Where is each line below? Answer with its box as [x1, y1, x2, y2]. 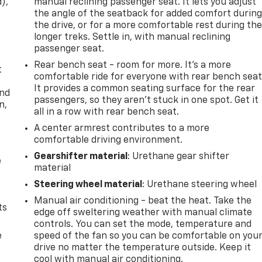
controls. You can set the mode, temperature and [34, 220, 252, 230]
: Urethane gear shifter [127, 152, 230, 162]
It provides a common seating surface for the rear [34, 84, 256, 94]
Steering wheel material [34, 180, 143, 190]
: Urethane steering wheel [142, 180, 257, 190]
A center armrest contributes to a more [34, 124, 210, 134]
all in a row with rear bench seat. [34, 108, 180, 118]
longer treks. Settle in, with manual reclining [34, 33, 231, 43]
